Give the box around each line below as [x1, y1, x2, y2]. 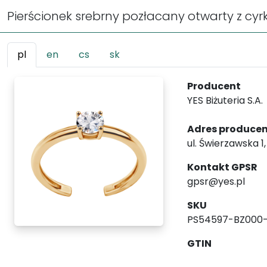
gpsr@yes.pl [187, 175, 245, 188]
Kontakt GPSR [187, 160, 257, 174]
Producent [187, 79, 241, 93]
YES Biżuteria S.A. [187, 94, 263, 107]
